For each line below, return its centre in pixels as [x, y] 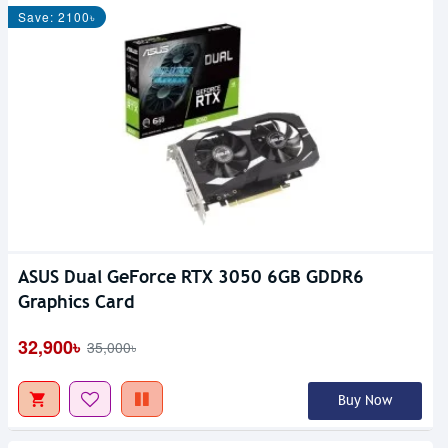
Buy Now [364, 401]
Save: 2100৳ [57, 17]
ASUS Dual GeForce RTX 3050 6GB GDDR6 [191, 277]
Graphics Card [76, 302]
